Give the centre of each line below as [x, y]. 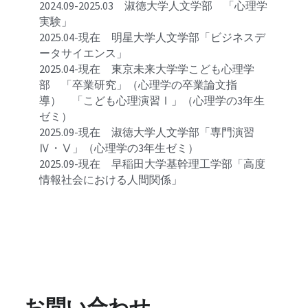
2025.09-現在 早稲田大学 [103, 164]
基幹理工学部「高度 [216, 164]
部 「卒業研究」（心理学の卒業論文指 [139, 85]
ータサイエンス [78, 53]
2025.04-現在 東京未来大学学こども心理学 [147, 69]
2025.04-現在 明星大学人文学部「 [125, 37]
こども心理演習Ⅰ [128, 100]
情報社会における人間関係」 [111, 179]
